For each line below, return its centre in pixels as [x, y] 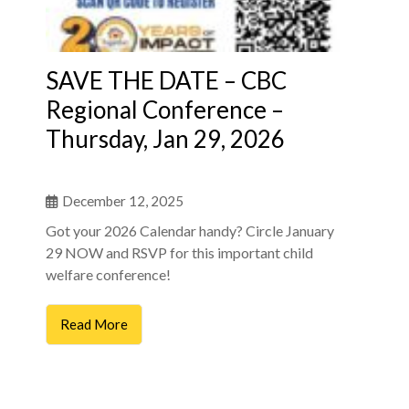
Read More [94, 324]
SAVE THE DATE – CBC [166, 80]
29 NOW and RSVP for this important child [179, 252]
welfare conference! [108, 274]
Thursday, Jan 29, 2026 [165, 138]
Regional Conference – [165, 109]
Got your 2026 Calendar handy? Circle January [190, 230]
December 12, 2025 [123, 200]
